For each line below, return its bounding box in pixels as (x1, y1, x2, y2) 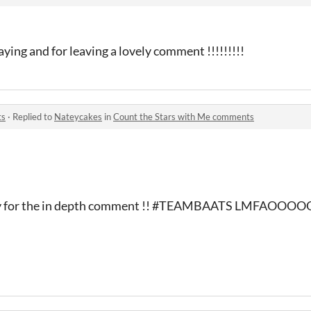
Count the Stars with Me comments (113, 110, 254, 122)
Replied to (12, 110, 54, 122)
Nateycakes (54, 110, 102, 122)
